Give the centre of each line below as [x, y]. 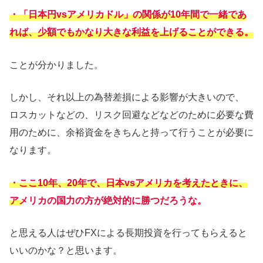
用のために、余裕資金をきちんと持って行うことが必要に [131, 133]
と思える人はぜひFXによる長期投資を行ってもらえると [128, 233]
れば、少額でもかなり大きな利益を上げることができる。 [131, 32]
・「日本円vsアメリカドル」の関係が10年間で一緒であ [128, 15]
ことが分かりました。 [56, 65]
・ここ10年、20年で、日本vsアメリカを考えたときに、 [129, 183]
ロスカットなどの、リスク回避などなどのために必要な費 [131, 115]
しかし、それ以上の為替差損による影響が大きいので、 [127, 97]
